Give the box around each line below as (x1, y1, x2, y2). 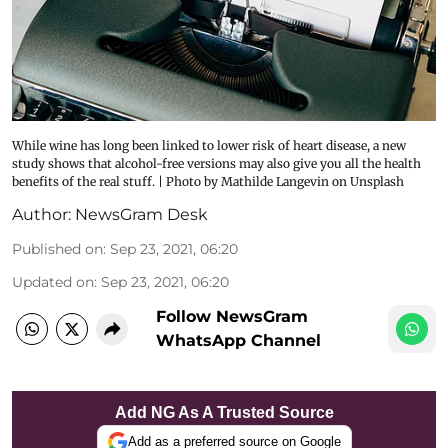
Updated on (12, 272, 94, 291)
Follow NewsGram (156, 306, 308, 326)
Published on (12, 239, 103, 258)
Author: (12, 204, 71, 224)
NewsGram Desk (75, 204, 208, 224)
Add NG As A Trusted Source (114, 403, 334, 421)
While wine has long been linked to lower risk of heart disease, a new (12, 137, 406, 153)
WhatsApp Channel (156, 330, 321, 350)
